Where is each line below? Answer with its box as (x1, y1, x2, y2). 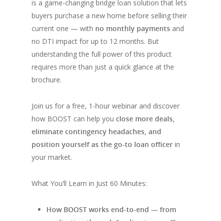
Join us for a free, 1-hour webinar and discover (32, 101, 180, 111)
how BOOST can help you (32, 114, 116, 124)
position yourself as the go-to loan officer (32, 140, 173, 149)
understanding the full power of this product (32, 49, 172, 59)
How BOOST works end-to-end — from (46, 205, 176, 215)
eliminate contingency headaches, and (32, 127, 161, 137)
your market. (32, 152, 72, 162)
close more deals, (116, 114, 175, 124)
